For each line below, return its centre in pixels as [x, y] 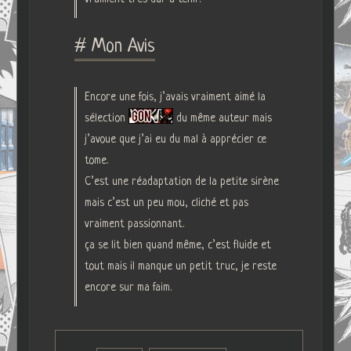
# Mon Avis [114, 47]
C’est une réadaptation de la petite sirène [181, 181]
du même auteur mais [224, 118]
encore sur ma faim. [128, 287]
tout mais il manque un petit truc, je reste [180, 266]
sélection [106, 118]
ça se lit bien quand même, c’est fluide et [177, 245]
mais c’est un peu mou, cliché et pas [166, 203]
